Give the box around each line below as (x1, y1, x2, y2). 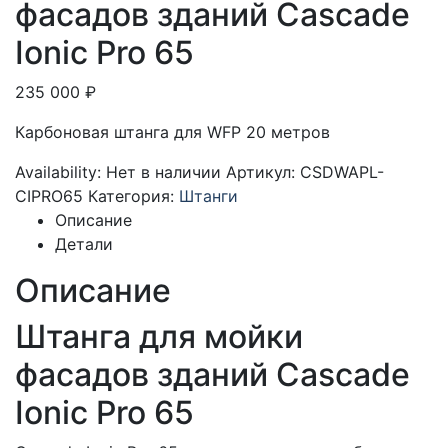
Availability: (15, 161, 106, 182)
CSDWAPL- (300, 161, 384, 182)
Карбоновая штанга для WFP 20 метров (15, 121, 330, 142)
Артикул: (226, 161, 300, 182)
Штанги (179, 185, 238, 206)
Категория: (88, 185, 179, 206)
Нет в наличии (106, 161, 221, 182)
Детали (55, 233, 113, 254)
